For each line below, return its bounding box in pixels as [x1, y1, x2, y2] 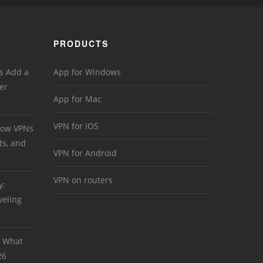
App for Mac [53, 93, 102, 105]
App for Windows [53, 66, 121, 78]
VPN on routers [53, 174, 113, 186]
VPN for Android [53, 147, 117, 159]
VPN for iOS [53, 120, 99, 132]
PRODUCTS [53, 38, 109, 50]
